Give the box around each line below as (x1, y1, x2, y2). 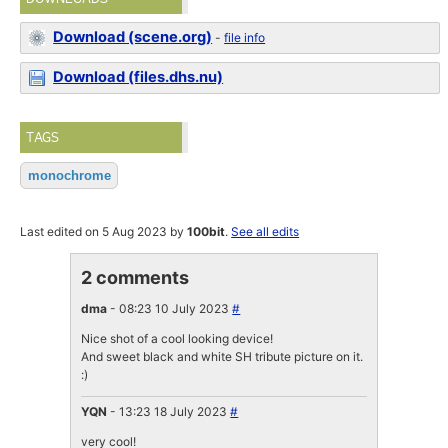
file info (224, 30, 266, 45)
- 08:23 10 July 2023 (107, 301, 233, 316)
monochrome (27, 168, 111, 184)
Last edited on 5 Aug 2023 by (20, 224, 188, 239)
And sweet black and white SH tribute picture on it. (81, 349, 364, 364)
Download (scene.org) (53, 28, 213, 46)
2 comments (81, 267, 190, 288)
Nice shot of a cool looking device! (81, 331, 274, 346)
